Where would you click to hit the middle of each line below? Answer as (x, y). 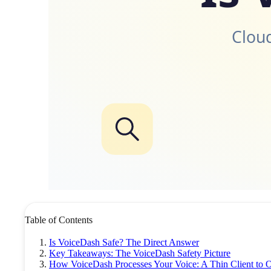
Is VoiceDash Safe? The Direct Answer (124, 242)
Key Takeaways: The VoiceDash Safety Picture (140, 253)
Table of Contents (59, 220)
